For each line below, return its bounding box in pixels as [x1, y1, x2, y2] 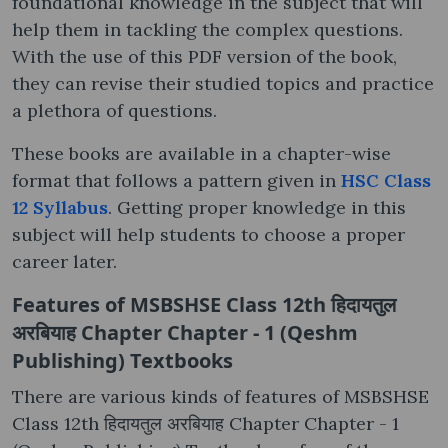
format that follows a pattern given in [12, 168, 341, 192]
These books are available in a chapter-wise [12, 141, 391, 165]
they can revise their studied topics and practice [12, 71, 434, 95]
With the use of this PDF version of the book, [12, 44, 397, 68]
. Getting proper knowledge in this [108, 195, 406, 219]
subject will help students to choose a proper [12, 222, 405, 246]
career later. [12, 249, 117, 273]
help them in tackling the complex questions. [12, 17, 403, 41]
